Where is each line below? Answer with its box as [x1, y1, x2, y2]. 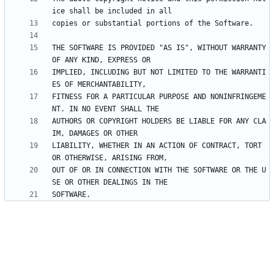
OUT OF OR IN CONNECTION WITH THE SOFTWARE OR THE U [52, 166, 266, 175]
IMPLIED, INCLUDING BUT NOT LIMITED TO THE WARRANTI [52, 68, 266, 77]
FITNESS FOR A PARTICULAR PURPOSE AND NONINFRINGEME [52, 92, 266, 102]
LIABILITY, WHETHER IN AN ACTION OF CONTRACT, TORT [52, 141, 262, 150]
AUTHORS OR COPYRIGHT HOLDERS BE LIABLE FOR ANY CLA [52, 117, 266, 126]
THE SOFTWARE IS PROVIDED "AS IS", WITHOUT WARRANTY [52, 43, 266, 53]
